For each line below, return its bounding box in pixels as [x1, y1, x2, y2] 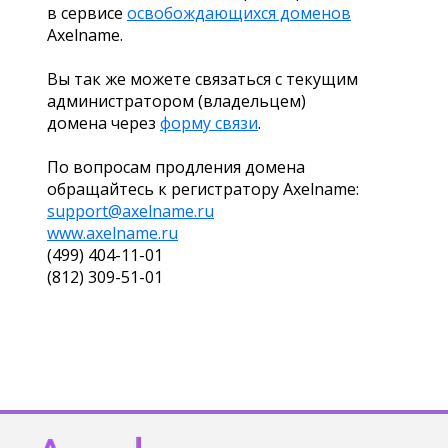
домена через [47, 112, 160, 134]
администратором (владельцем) [47, 90, 306, 112]
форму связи [160, 112, 258, 134]
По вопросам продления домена [47, 156, 305, 178]
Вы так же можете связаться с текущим [47, 68, 358, 90]
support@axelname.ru [47, 200, 214, 222]
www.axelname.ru [47, 222, 178, 244]
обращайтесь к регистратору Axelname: [47, 178, 359, 200]
